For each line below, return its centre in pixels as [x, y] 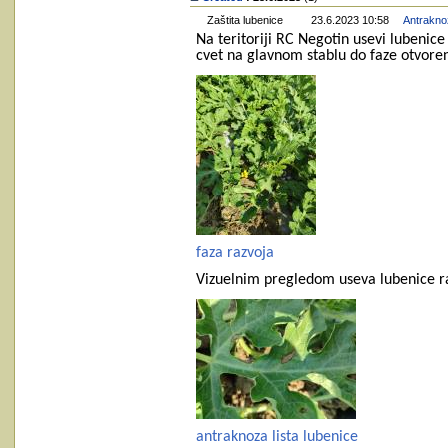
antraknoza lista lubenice [277, 437]
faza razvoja [235, 253]
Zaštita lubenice [245, 20]
